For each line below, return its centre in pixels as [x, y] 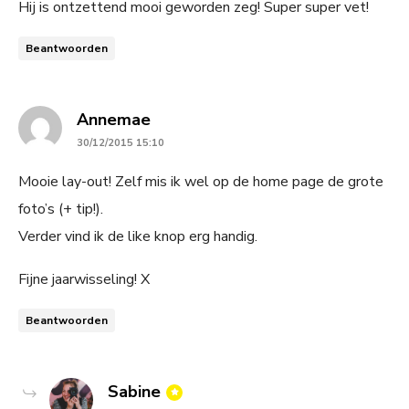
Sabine [134, 391]
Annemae [114, 119]
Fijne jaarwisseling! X [84, 279]
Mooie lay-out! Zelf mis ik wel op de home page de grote [201, 181]
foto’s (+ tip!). [61, 209]
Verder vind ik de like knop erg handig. [138, 236]
